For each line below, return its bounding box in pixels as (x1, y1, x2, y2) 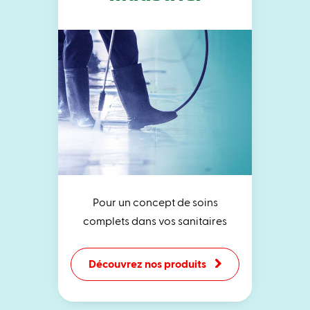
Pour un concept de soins (92, 194, 218, 208)
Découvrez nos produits (89, 256, 207, 270)
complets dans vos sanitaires (83, 213, 227, 227)
